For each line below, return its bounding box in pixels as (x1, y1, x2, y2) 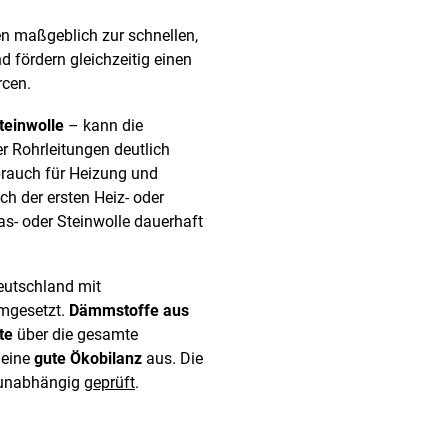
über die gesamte (13, 325, 138, 345)
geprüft (84, 373, 135, 393)
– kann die (64, 115, 143, 135)
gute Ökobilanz (34, 349, 142, 369)
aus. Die (142, 349, 203, 369)
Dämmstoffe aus (69, 301, 189, 321)
